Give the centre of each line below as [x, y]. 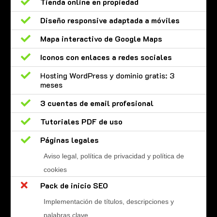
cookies [55, 169]
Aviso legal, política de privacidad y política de [114, 156]
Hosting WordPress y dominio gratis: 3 [107, 75]
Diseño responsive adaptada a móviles [110, 20]
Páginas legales [69, 139]
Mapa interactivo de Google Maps [101, 38]
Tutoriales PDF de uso [81, 121]
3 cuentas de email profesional [97, 103]
